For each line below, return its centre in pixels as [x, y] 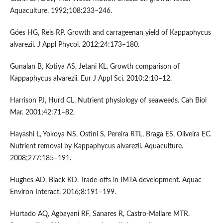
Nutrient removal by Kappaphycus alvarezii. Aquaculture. [96, 146]
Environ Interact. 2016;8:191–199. [63, 192]
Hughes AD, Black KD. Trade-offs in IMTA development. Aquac [106, 180]
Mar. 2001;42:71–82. [42, 112]
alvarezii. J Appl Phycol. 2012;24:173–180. [74, 45]
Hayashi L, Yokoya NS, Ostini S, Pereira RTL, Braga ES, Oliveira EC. [111, 134]
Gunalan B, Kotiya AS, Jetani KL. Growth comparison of [95, 66]
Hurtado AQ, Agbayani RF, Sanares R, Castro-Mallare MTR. [100, 214]
